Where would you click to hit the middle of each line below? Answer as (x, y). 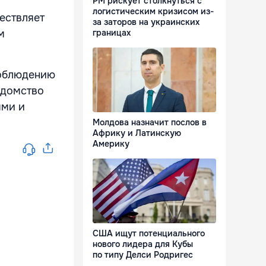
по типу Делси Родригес (143, 255)
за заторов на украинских (146, 22)
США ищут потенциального (149, 234)
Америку (111, 144)
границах (112, 33)
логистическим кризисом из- (153, 12)
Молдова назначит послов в (150, 123)
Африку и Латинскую (137, 133)
